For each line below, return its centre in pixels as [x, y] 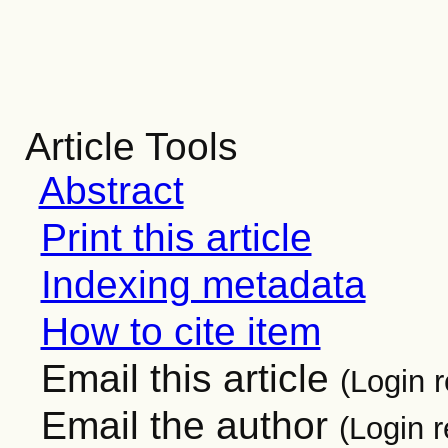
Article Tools [131, 146]
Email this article [184, 378]
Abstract [111, 190]
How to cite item [180, 331]
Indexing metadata [203, 284]
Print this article [176, 237]
